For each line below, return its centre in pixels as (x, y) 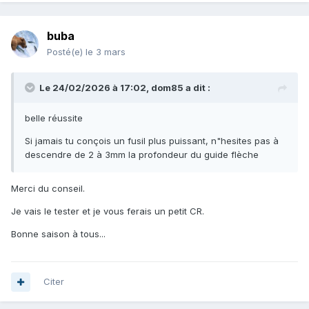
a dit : (197, 88)
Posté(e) (66, 52)
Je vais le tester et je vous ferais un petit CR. (108, 211)
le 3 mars (106, 52)
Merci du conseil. (48, 189)
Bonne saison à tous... (58, 234)
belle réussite (54, 118)
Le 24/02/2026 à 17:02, (95, 88)
